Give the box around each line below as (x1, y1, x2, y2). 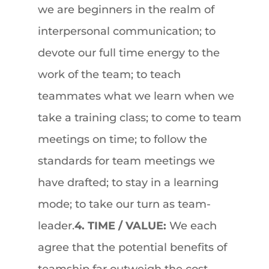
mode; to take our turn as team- (37, 198, 211, 211)
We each (169, 219, 217, 232)
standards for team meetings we (37, 154, 215, 168)
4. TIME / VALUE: (74, 219, 169, 232)
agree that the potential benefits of (37, 241, 227, 254)
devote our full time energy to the (37, 46, 220, 59)
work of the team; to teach (37, 68, 181, 81)
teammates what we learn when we (37, 89, 234, 103)
